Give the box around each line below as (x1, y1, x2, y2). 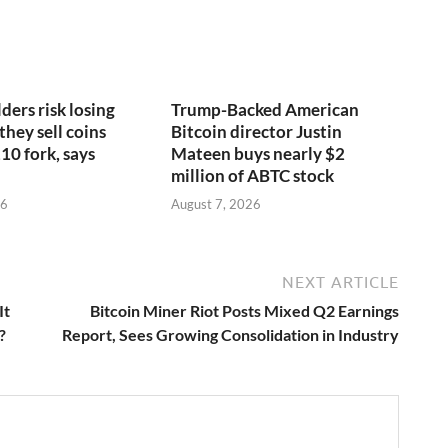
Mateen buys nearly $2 (171, 142, 346, 164)
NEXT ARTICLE (282, 273, 399, 292)
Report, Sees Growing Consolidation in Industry (62, 325, 399, 345)
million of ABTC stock (171, 164, 335, 186)
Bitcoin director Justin (171, 120, 343, 142)
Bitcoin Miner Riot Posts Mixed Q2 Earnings (90, 301, 399, 321)
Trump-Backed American (171, 98, 360, 120)
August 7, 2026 (171, 196, 262, 213)
